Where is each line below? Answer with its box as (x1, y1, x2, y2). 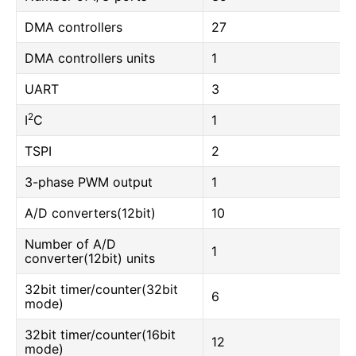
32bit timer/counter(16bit (25, 327, 176, 342)
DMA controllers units (25, 50, 155, 66)
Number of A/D (25, 236, 116, 252)
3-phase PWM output (25, 174, 153, 190)
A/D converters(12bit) (25, 205, 156, 221)
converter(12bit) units (25, 250, 155, 266)
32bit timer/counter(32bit (25, 281, 178, 297)
